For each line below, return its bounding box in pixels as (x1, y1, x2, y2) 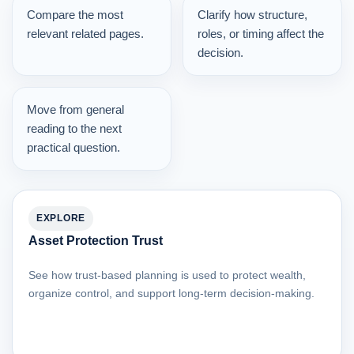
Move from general (27, 103, 124, 117)
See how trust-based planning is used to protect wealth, (28, 269, 306, 282)
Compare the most (27, 8, 123, 22)
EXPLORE (36, 213, 86, 224)
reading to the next (27, 122, 122, 136)
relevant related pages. (27, 27, 144, 41)
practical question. (27, 141, 120, 155)
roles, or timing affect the (198, 27, 324, 41)
